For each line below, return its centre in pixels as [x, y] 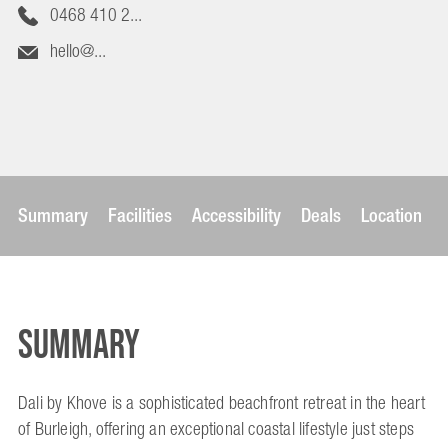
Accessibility [236, 215]
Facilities [140, 215]
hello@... [77, 51]
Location [391, 215]
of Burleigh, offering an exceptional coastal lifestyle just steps [216, 429]
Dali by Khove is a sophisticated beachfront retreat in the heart [221, 403]
